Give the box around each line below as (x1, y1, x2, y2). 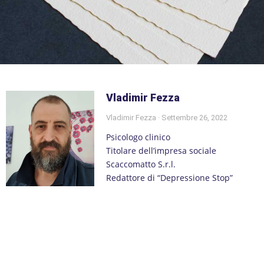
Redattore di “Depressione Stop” (105, 171, 233, 183)
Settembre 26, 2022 (159, 113, 227, 122)
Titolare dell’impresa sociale (105, 144, 216, 156)
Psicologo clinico (105, 131, 170, 143)
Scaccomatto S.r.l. (105, 158, 176, 170)
